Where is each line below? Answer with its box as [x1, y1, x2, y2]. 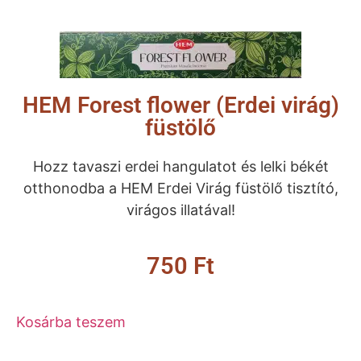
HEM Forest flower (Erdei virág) [22, 92, 339, 119]
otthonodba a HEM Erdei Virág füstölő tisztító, [23, 180, 338, 197]
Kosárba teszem [16, 313, 126, 331]
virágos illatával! [126, 201, 235, 219]
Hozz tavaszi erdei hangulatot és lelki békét [32, 158, 329, 176]
